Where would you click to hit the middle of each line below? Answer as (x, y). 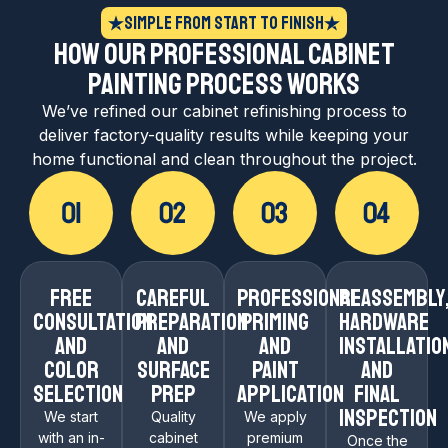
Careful (173, 297)
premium (275, 437)
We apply (275, 416)
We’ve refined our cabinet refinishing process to (224, 110)
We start (71, 416)
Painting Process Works (224, 83)
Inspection (388, 417)
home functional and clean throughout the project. (224, 158)
